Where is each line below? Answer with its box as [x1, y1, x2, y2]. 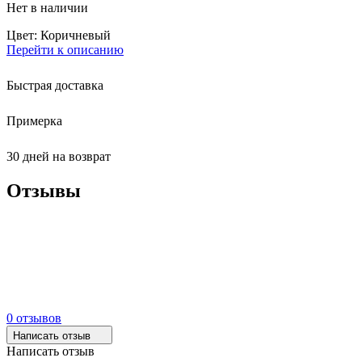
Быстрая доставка [6, 78, 103, 92]
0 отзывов [6, 310, 61, 325]
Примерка [6, 113, 62, 128]
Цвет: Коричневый [6, 27, 111, 42]
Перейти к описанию [6, 42, 124, 57]
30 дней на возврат [6, 149, 111, 163]
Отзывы [6, 179, 81, 201]
